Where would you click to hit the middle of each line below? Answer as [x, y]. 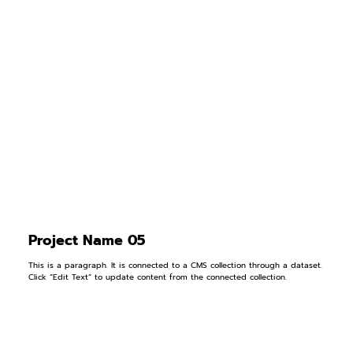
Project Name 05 [86, 240]
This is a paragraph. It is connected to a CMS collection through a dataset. [175, 266]
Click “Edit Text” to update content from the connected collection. [157, 277]
